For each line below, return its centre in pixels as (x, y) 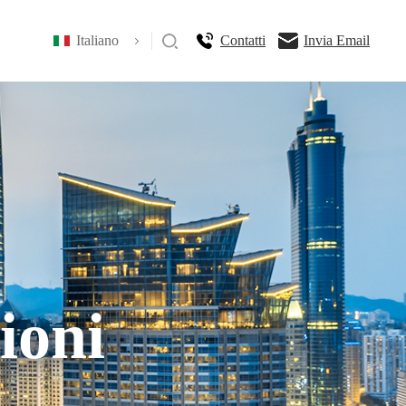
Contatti (243, 40)
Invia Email (337, 40)
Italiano (97, 40)
